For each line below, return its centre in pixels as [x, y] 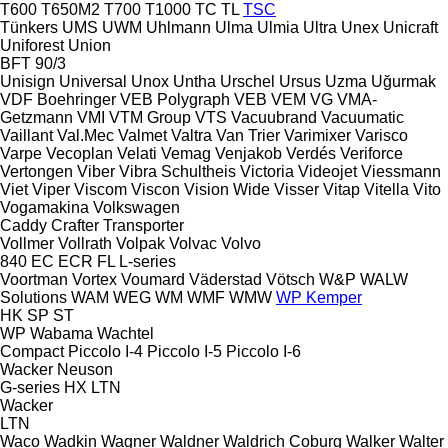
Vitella [386, 189]
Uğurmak [403, 81]
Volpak [142, 243]
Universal [93, 81]
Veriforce [371, 153]
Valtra [191, 135]
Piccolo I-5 [184, 351]
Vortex [94, 279]
